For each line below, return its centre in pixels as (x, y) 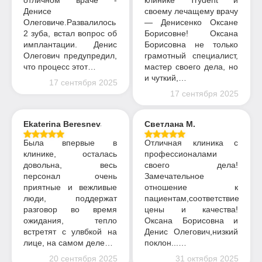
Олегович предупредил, (70, 56)
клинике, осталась (70, 154)
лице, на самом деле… (68, 242)
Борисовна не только (192, 45)
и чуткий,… (166, 78)
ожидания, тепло (70, 220)
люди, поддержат (70, 198)
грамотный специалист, (192, 56)
